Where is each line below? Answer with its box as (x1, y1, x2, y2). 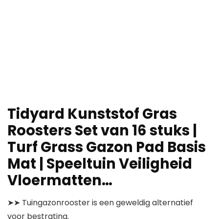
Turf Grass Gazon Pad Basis (7, 137, 206, 157)
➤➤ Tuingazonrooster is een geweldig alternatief (7, 197, 193, 209)
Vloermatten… (7, 171, 112, 191)
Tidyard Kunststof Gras (7, 104, 177, 124)
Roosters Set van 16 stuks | (7, 121, 197, 141)
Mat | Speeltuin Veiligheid (7, 154, 192, 174)
